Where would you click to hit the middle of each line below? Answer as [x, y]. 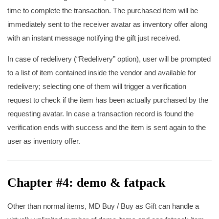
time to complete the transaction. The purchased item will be [103, 11]
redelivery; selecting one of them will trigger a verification [97, 86]
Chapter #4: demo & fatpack [86, 183]
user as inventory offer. [44, 141]
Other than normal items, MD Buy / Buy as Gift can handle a [103, 206]
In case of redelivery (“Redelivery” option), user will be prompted [109, 59]
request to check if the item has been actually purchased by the [108, 100]
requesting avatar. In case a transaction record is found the [100, 114]
